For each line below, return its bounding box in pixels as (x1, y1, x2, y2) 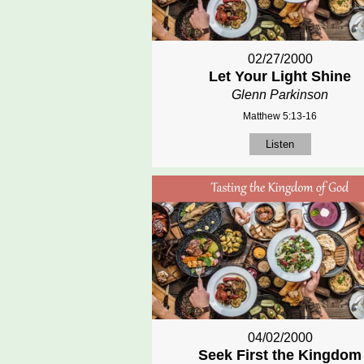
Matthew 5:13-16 (243, 110, 318, 122)
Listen (266, 137, 295, 150)
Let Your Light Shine (209, 67, 352, 84)
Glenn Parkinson (232, 87, 329, 102)
